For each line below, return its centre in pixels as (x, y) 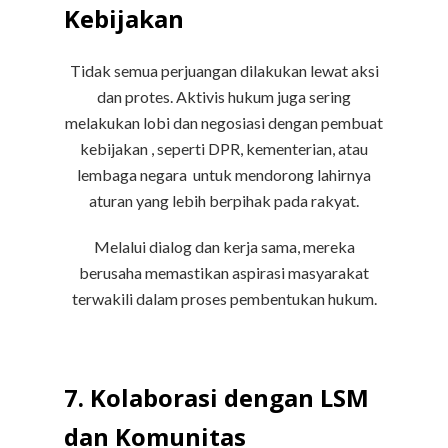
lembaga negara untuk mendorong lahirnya (224, 175)
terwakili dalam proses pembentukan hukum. (224, 299)
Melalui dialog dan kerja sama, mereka (224, 247)
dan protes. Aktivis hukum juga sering (224, 97)
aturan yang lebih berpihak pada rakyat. (224, 201)
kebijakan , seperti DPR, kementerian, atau (224, 149)
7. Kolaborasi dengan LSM (216, 398)
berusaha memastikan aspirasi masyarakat (224, 273)
